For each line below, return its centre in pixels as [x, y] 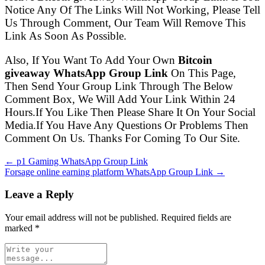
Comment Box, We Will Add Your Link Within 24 [120, 99]
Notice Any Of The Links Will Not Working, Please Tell [132, 10]
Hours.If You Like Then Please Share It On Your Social [130, 112]
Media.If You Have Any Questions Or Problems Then [127, 125]
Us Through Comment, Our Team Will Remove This [125, 23]
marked [20, 228]
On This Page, [202, 73]
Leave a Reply [39, 195]
